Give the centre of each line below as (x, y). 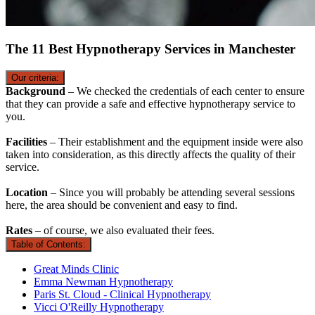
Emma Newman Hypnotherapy (103, 282)
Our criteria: (35, 78)
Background (37, 91)
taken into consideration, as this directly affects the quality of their (150, 155)
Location (28, 193)
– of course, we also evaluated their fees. (126, 231)
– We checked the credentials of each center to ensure (186, 91)
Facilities (28, 142)
